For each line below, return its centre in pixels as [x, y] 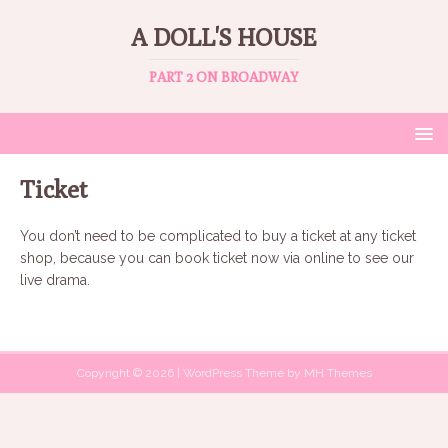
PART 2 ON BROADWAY [224, 77]
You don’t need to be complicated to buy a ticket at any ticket [218, 236]
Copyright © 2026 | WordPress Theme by [190, 373]
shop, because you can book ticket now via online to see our [217, 258]
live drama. [55, 280]
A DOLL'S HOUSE [224, 37]
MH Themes [337, 373]
